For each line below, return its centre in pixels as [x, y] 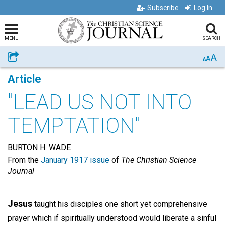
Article [24, 79]
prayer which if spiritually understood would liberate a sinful [112, 218]
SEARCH [211, 38]
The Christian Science [159, 160]
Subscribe [163, 8]
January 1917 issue [75, 160]
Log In [203, 8]
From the [24, 160]
